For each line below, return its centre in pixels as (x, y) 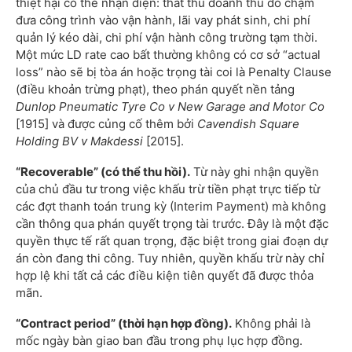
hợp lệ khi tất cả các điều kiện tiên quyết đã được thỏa (165, 276)
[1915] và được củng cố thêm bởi (106, 124)
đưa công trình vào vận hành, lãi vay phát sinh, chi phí (163, 20)
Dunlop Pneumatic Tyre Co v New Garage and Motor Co (170, 107)
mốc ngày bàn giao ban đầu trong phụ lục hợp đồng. (159, 341)
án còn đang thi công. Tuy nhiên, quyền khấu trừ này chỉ (170, 258)
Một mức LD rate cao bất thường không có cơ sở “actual (168, 55)
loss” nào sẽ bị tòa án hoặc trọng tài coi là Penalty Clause (174, 72)
